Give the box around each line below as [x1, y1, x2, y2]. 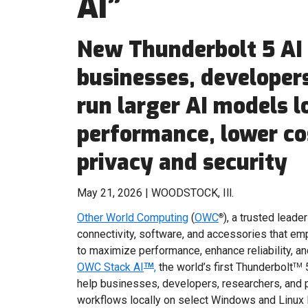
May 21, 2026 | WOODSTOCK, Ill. [77, 186, 234, 199]
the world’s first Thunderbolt [156, 261, 293, 274]
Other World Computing [77, 211, 188, 224]
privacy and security [77, 148, 287, 177]
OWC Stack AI [77, 261, 144, 274]
